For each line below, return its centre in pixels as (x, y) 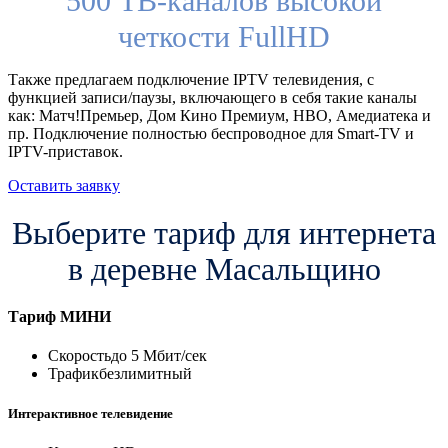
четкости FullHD (224, 36)
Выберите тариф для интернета (224, 232)
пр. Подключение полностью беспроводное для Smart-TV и (211, 133)
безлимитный (145, 374)
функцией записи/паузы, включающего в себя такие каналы (212, 97)
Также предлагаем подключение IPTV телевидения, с (191, 79)
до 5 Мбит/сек (159, 356)
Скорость (79, 356)
